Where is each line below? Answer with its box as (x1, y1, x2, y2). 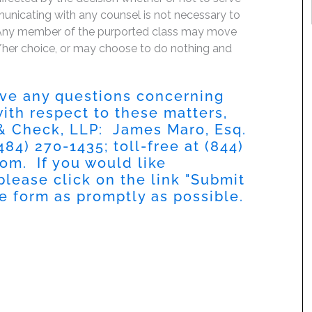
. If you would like (23, 154, 166, 171)
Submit (191, 171, 245, 188)
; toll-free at (104, 137, 205, 155)
